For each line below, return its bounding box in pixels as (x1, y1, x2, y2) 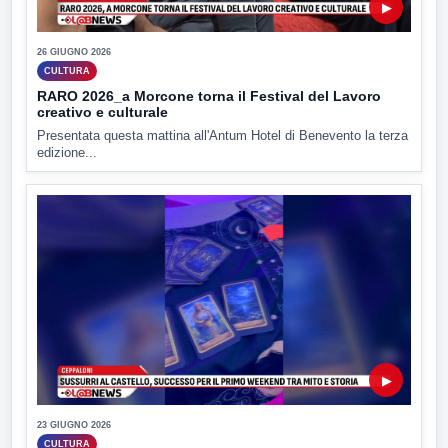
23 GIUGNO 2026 (37, 420, 111, 431)
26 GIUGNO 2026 (37, 47, 111, 58)
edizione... (37, 145, 97, 161)
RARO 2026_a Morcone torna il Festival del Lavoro (37, 88, 381, 105)
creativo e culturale (37, 104, 168, 121)
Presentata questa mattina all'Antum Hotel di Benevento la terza (37, 128, 408, 144)
